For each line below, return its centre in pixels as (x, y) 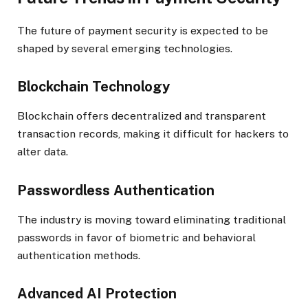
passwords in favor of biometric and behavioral (136, 237)
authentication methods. (79, 255)
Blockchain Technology (93, 87)
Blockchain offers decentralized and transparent (142, 116)
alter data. (43, 152)
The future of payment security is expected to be (143, 31)
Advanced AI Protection (97, 293)
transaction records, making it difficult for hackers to (153, 134)
